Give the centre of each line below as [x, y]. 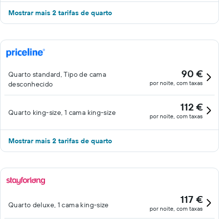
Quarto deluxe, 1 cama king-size [59, 205]
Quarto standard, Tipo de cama [57, 74]
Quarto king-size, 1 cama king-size [62, 112]
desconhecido [31, 84]
